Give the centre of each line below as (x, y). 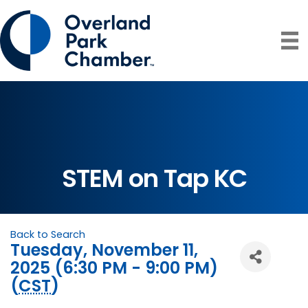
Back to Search (48, 235)
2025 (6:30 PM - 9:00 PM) (114, 268)
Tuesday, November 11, (104, 250)
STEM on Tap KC (154, 179)
